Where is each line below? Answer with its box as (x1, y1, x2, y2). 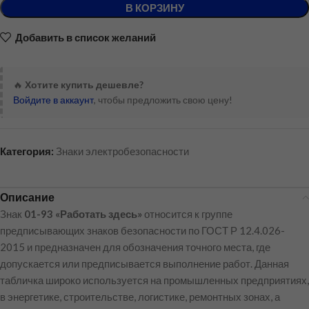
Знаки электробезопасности (56, 145, 189, 158)
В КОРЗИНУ (125, 1, 184, 14)
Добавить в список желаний (14, 30, 156, 43)
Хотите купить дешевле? (25, 79, 143, 91)
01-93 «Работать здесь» (24, 208, 142, 221)
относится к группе (142, 208, 232, 221)
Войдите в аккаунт (13, 94, 94, 106)
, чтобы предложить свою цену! (94, 94, 232, 106)
